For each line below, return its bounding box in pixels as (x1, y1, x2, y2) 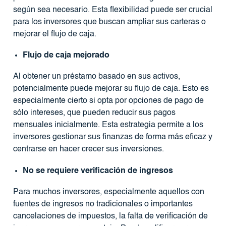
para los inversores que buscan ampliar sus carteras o (13, 18, 206, 26)
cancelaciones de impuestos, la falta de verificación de (13, 212, 208, 220)
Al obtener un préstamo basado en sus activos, (13, 73, 180, 81)
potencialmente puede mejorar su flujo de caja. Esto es (13, 85, 209, 93)
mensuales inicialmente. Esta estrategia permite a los (13, 121, 203, 130)
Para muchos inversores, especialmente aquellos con (13, 188, 204, 196)
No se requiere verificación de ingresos (22, 166, 173, 175)
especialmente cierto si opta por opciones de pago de (13, 97, 204, 105)
